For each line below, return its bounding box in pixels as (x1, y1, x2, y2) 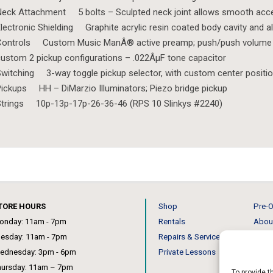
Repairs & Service (158, 232, 220, 241)
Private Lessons (158, 247, 216, 257)
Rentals (158, 216, 185, 226)
